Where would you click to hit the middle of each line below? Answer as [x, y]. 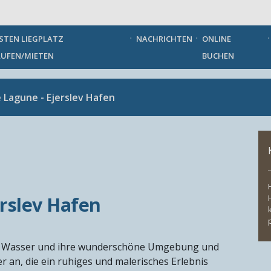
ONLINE [217, 38]
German [55, 14]
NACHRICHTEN [165, 38]
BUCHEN [218, 55]
